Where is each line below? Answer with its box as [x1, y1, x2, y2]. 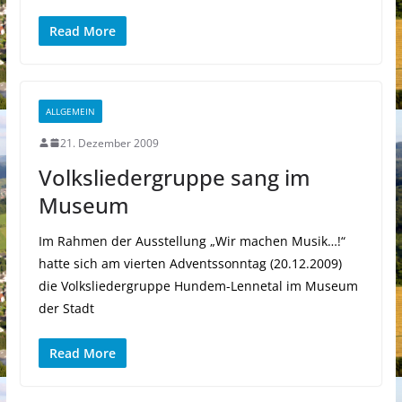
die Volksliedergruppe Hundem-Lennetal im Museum [38, 276, 358, 294]
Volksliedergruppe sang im [38, 162, 310, 192]
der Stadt [38, 299, 94, 317]
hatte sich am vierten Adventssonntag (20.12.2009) [38, 254, 342, 272]
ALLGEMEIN [45, 104, 95, 118]
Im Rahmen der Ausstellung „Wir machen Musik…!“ [38, 232, 345, 249]
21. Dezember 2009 [59, 135, 159, 151]
